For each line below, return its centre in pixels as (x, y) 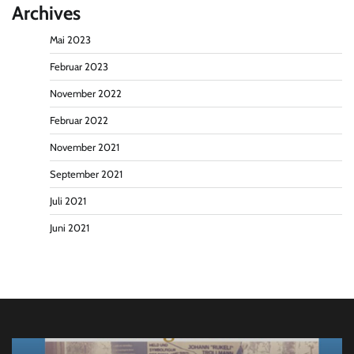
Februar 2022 (79, 121)
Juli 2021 (68, 201)
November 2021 (85, 148)
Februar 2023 (79, 67)
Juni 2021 (70, 228)
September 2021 (86, 175)
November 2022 (86, 94)
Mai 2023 (70, 40)
